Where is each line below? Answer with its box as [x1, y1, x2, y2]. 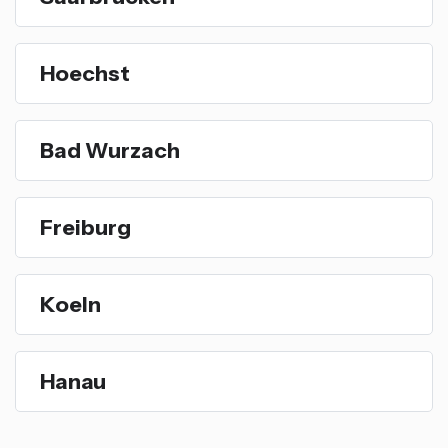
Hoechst [40, 59, 130, 86]
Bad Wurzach [40, 136, 180, 163]
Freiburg [40, 213, 131, 240]
